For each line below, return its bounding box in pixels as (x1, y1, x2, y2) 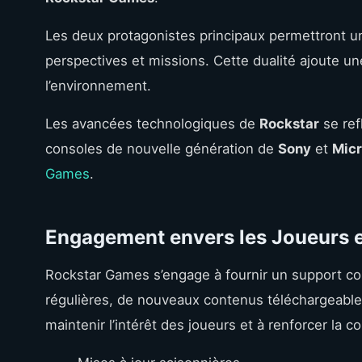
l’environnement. (45, 77, 151, 94)
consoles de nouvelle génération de (45, 140, 278, 157)
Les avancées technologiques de (45, 115, 259, 132)
